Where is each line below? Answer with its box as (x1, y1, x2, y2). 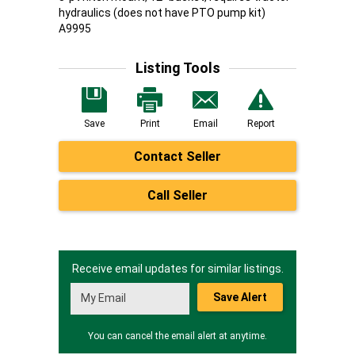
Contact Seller (134, 149, 221, 164)
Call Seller (147, 188, 208, 203)
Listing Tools (135, 59, 220, 76)
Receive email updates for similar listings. (71, 262, 284, 275)
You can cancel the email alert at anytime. (88, 330, 267, 342)
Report (246, 118, 275, 129)
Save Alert (213, 291, 267, 303)
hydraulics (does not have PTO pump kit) (59, 6, 265, 19)
